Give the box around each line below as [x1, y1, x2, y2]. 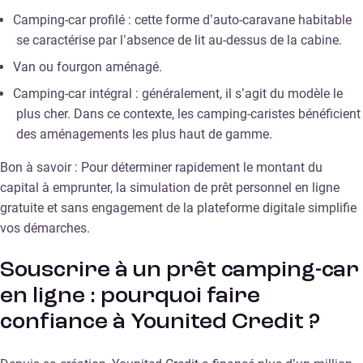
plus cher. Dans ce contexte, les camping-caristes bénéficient [16, 106, 361, 122]
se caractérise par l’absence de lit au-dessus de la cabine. [16, 32, 342, 49]
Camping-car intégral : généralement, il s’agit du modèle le [13, 86, 343, 102]
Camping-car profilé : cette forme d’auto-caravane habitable [13, 12, 352, 28]
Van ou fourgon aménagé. [13, 59, 162, 75]
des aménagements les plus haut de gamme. [16, 126, 272, 143]
